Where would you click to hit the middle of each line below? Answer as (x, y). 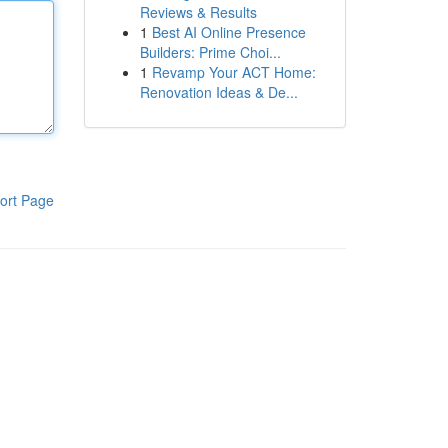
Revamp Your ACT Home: (233, 72)
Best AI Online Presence (228, 32)
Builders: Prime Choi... (210, 52)
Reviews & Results (198, 12)
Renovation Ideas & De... (218, 92)
